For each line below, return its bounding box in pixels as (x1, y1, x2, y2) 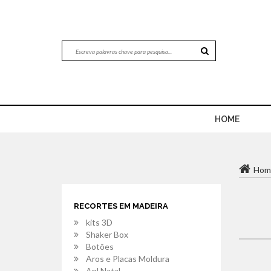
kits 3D (86, 217, 113, 227)
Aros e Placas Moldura (86, 253, 169, 264)
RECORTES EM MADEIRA (74, 201, 168, 211)
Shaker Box (86, 229, 128, 240)
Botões (86, 241, 114, 252)
